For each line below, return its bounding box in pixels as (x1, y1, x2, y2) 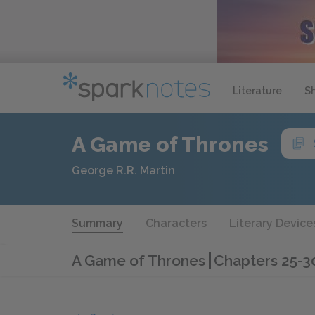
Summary (72, 217, 123, 230)
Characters (146, 217, 207, 230)
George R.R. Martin (72, 164, 175, 177)
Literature (233, 84, 282, 96)
